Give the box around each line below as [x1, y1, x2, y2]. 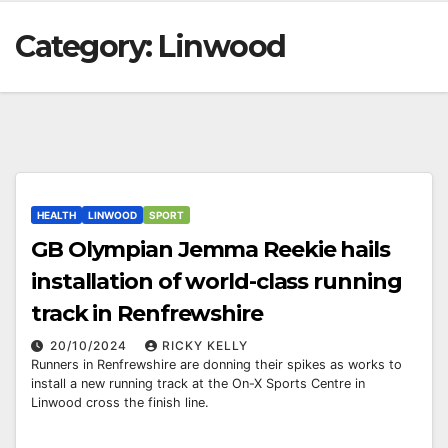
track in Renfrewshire [31, 300, 263, 328]
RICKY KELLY [162, 338, 248, 354]
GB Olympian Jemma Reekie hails [31, 236, 390, 264]
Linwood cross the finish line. [31, 395, 209, 411]
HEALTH [37, 209, 76, 222]
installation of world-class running [31, 268, 402, 296]
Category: [15, 28, 158, 66]
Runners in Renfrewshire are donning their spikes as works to [31, 357, 402, 373]
